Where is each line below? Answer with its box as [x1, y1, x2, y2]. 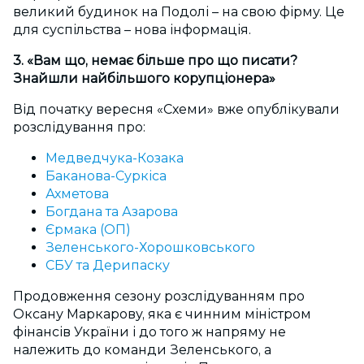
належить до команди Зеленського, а [13, 342, 271, 358]
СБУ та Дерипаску [45, 258, 170, 274]
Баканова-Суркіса [45, 168, 167, 184]
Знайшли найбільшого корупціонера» [13, 71, 275, 87]
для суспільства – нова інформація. [13, 22, 251, 38]
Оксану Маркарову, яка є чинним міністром [13, 306, 311, 323]
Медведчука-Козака [45, 150, 184, 167]
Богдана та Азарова [45, 204, 178, 220]
